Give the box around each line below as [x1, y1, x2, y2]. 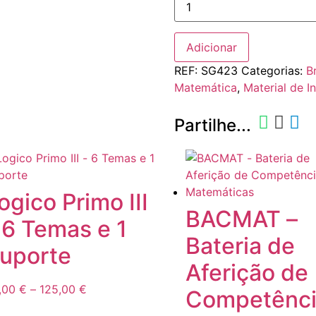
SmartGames [200, 27, 269, 42]
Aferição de [185, 259, 308, 287]
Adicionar [186, 40, 237, 55]
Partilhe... [174, 115, 251, 136]
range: [87, 299, 121, 314]
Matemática [174, 80, 237, 95]
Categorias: [241, 63, 306, 78]
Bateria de [185, 232, 295, 260]
